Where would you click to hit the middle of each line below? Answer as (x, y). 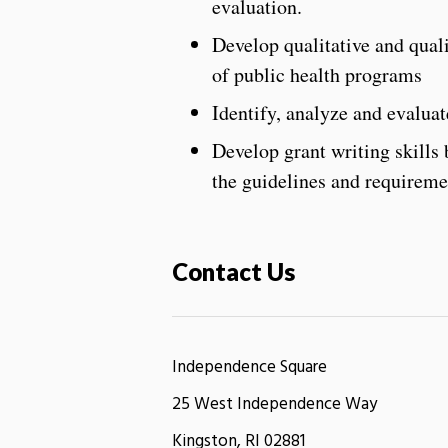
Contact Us (233, 272)
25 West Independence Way (274, 405)
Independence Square (249, 368)
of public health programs (317, 75)
